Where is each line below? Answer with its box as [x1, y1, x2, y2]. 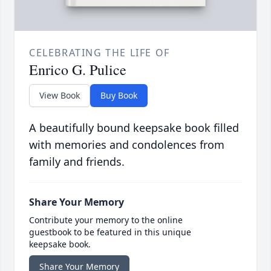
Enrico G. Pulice [29, 59, 126, 79]
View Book [39, 89, 80, 101]
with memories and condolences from [29, 137, 224, 152]
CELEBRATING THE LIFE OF [29, 45, 170, 59]
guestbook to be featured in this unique [29, 226, 191, 238]
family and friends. [29, 154, 125, 169]
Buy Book [100, 89, 137, 101]
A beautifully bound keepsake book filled [29, 120, 239, 135]
